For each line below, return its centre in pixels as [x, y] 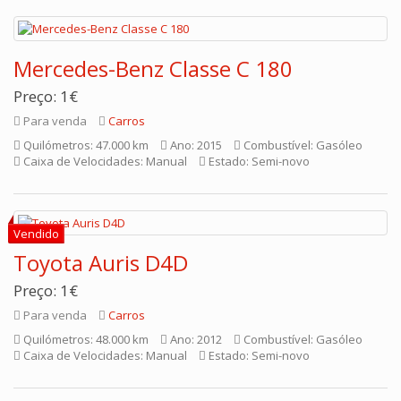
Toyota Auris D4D [101, 263]
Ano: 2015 [195, 145]
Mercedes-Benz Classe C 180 [153, 68]
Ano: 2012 [195, 339]
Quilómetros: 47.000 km [85, 145]
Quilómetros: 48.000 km [85, 339]
